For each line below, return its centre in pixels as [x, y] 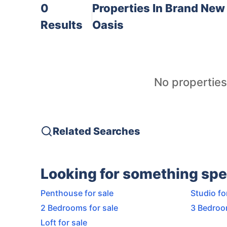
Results [62, 25]
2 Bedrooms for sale [79, 207]
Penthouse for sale [77, 193]
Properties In [128, 8]
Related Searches [97, 131]
